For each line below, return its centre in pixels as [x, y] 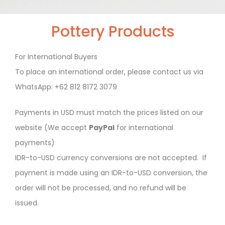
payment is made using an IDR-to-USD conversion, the [111, 173]
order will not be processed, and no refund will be [101, 188]
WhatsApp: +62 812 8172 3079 [66, 87]
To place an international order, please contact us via [109, 72]
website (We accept [52, 128]
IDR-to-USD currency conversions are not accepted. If [111, 158]
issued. [27, 203]
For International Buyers [56, 57]
